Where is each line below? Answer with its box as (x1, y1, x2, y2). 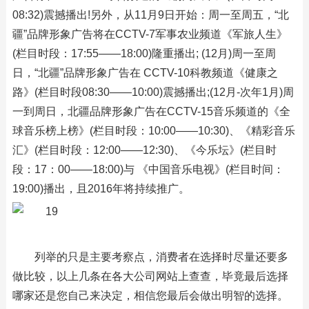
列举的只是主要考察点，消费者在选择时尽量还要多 (34, 251, 288, 263)
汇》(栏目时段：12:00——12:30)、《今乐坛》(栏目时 (12, 144, 277, 156)
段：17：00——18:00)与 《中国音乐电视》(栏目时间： (12, 163, 284, 175)
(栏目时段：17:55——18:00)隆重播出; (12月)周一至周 (12, 48, 276, 59)
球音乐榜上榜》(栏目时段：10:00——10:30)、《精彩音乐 (12, 125, 295, 137)
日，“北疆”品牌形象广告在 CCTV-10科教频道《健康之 (12, 67, 278, 79)
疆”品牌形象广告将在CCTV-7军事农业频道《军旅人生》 (12, 28, 288, 40)
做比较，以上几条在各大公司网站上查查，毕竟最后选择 (12, 270, 288, 282)
